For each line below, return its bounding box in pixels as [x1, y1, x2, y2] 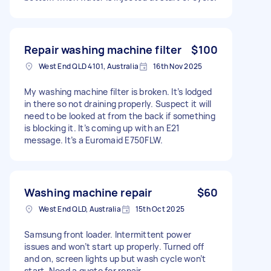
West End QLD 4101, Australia [39, 60, 139, 71]
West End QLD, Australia [39, 203, 121, 214]
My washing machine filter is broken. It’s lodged [24, 85, 212, 97]
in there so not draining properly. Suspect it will [24, 97, 212, 109]
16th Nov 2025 [153, 60, 203, 71]
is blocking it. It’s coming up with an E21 [24, 122, 180, 134]
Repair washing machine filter [24, 42, 182, 57]
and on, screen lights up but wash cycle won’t [24, 252, 206, 264]
